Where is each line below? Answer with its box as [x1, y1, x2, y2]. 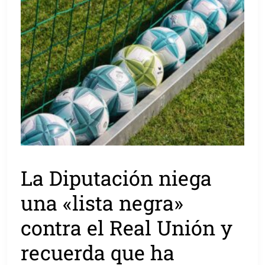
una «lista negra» [21, 189, 184, 216]
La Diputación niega [21, 164, 212, 191]
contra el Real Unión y [21, 214, 233, 241]
